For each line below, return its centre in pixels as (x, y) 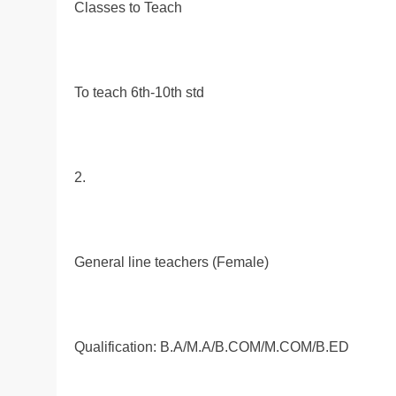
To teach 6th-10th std (139, 93)
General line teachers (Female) (171, 263)
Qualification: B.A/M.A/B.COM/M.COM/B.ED (212, 347)
